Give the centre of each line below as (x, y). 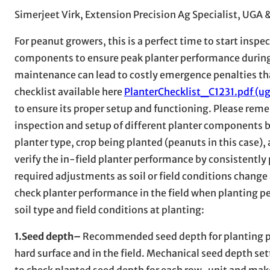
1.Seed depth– (48, 236)
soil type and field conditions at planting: (109, 209)
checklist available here (69, 91)
